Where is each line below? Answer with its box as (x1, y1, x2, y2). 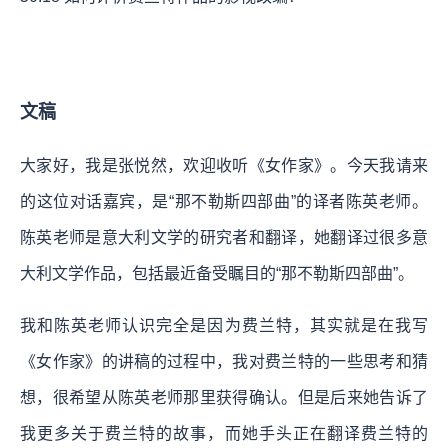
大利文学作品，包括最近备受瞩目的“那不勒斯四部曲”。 (20, 264, 414, 282)
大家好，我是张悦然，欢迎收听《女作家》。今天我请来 (20, 156, 428, 174)
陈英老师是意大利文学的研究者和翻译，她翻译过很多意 (20, 228, 428, 246)
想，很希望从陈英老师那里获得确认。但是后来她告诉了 (20, 388, 428, 406)
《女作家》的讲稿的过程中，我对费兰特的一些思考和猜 (20, 352, 428, 370)
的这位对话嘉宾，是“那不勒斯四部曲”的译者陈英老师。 (20, 192, 428, 210)
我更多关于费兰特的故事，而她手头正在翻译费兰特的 (20, 424, 428, 442)
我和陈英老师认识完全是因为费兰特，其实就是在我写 (20, 316, 428, 334)
